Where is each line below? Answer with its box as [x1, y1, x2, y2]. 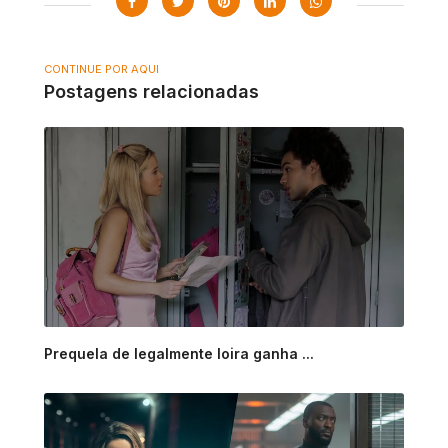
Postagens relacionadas [44, 81, 259, 103]
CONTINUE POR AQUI [44, 62, 159, 77]
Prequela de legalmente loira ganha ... [44, 345, 314, 363]
